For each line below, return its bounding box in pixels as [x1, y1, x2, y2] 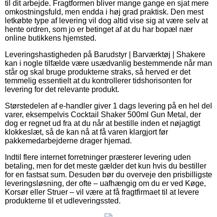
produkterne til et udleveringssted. [5, 196, 121, 205]
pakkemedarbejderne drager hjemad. [5, 136, 132, 145]
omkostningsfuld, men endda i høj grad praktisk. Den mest [5, 7, 203, 16]
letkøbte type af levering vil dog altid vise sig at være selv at [5, 16, 208, 25]
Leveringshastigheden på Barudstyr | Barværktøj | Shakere [5, 50, 205, 59]
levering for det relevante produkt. [5, 85, 119, 93]
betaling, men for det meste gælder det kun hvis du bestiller [5, 161, 206, 170]
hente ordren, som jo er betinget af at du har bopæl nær [5, 25, 193, 33]
